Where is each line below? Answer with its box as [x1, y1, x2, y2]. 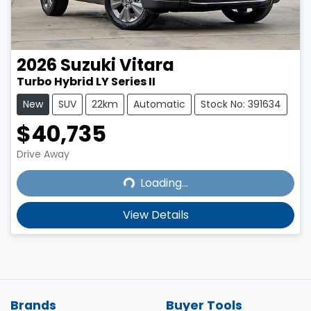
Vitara [119, 53, 174, 77]
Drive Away [17, 147, 69, 162]
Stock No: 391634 [201, 97, 281, 112]
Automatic [133, 97, 185, 112]
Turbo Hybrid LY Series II [17, 74, 155, 90]
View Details [122, 207, 189, 224]
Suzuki [60, 53, 116, 77]
